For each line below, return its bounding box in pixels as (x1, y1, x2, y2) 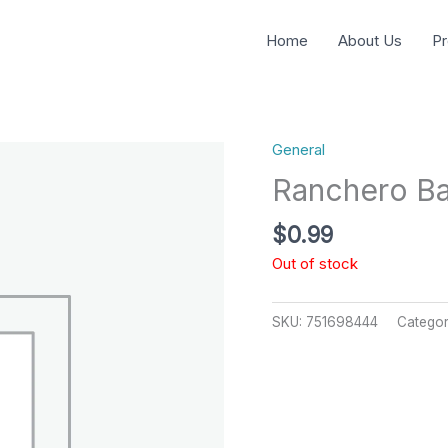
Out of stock (272, 253, 358, 273)
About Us (337, 31, 402, 51)
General (272, 140, 325, 160)
